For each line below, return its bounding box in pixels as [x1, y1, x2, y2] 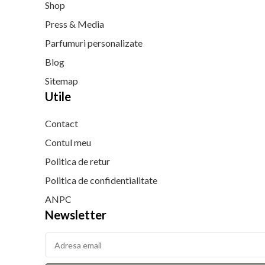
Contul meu [45, 137, 91, 148]
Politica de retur [45, 156, 110, 167]
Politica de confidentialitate [45, 174, 157, 186]
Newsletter [45, 208, 106, 222]
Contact [45, 118, 78, 129]
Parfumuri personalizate [45, 37, 143, 49]
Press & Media [45, 18, 104, 30]
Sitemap [45, 75, 78, 86]
